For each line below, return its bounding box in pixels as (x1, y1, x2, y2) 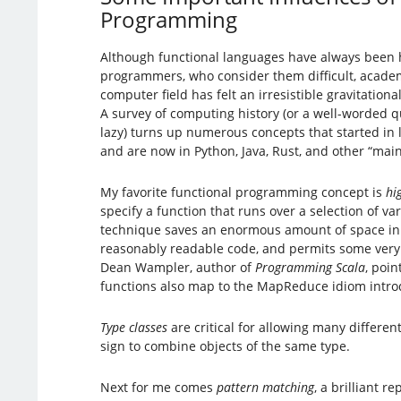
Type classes (99, 318, 167, 336)
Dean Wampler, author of (99, 258, 255, 276)
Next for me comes (99, 378, 217, 396)
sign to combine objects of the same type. (99, 337, 350, 354)
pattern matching (216, 378, 314, 396)
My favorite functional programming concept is (99, 183, 386, 200)
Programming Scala (254, 258, 365, 276)
